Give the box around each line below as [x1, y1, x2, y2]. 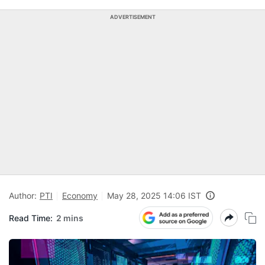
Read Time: [9, 212, 53, 223]
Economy [62, 190, 98, 201]
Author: [9, 190, 37, 201]
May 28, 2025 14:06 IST [107, 190, 201, 201]
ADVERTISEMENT [109, 14, 156, 20]
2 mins [56, 212, 83, 223]
